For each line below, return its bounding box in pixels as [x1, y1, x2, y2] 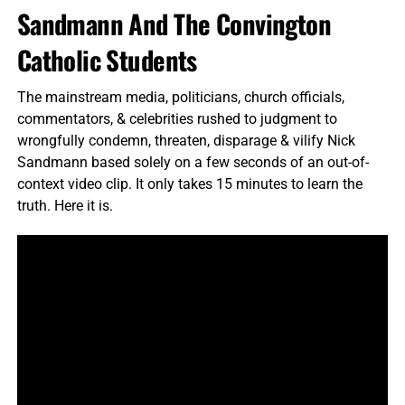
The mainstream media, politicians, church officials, [16, 88, 344, 106]
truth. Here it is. [16, 196, 113, 214]
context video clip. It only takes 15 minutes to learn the [16, 174, 363, 193]
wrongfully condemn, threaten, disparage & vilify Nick [16, 131, 355, 149]
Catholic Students [16, 40, 197, 79]
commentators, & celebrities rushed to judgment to [16, 109, 337, 127]
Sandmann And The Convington [16, 4, 332, 42]
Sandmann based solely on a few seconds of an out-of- [16, 153, 369, 171]
